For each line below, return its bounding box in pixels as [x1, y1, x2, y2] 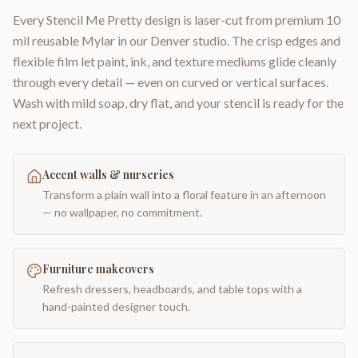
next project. [13, 116, 82, 131]
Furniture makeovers [42, 261, 154, 276]
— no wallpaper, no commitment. [42, 205, 202, 219]
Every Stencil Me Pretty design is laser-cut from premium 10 [13, 12, 340, 27]
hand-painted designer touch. [42, 300, 190, 313]
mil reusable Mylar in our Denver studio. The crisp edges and [13, 33, 340, 48]
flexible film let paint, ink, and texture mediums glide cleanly [13, 54, 336, 69]
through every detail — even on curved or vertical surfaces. [13, 74, 328, 89]
